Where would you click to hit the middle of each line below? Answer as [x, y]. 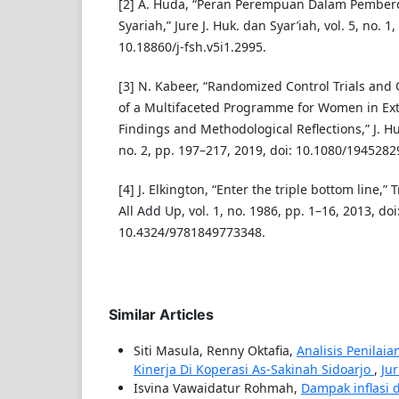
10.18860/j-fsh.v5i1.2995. [192, 47]
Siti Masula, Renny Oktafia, [215, 351]
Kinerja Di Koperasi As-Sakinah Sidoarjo [254, 370]
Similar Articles [161, 315]
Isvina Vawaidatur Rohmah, [217, 388]
